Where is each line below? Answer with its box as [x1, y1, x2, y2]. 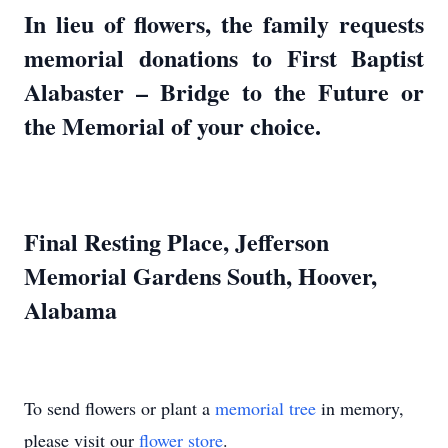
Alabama [24, 292, 133, 327]
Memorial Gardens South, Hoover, [24, 258, 377, 293]
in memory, [316, 396, 404, 420]
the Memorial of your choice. [24, 108, 321, 143]
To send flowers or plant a [24, 396, 215, 420]
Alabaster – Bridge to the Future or [24, 74, 424, 109]
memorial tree [215, 396, 316, 420]
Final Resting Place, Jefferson [24, 224, 329, 259]
